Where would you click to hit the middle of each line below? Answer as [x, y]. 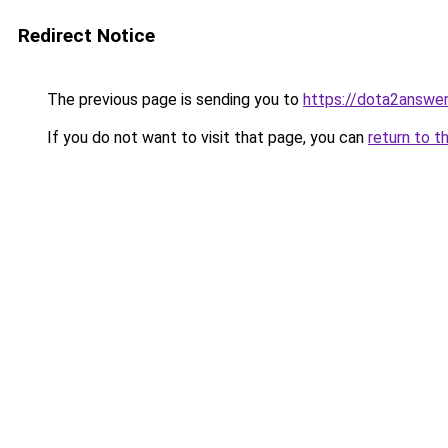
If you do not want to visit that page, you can [205, 137]
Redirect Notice [86, 35]
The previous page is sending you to [173, 99]
